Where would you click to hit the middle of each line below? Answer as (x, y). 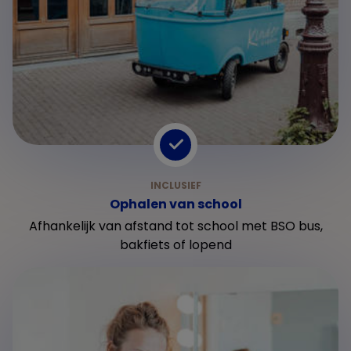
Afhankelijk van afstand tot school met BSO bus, (175, 226)
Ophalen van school (175, 204)
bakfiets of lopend (175, 244)
